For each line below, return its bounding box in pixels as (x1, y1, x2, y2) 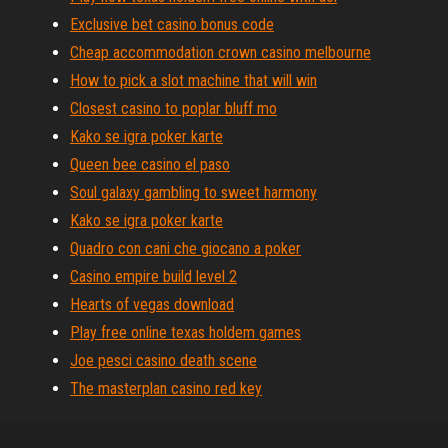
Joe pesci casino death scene (70, 351, 257, 370)
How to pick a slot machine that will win (70, 71, 317, 90)
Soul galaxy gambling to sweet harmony (70, 183, 317, 202)
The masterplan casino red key (70, 379, 262, 398)
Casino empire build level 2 (70, 267, 237, 286)
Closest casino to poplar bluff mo (70, 99, 277, 118)
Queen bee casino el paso (70, 155, 230, 174)
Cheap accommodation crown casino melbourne (70, 43, 371, 62)
